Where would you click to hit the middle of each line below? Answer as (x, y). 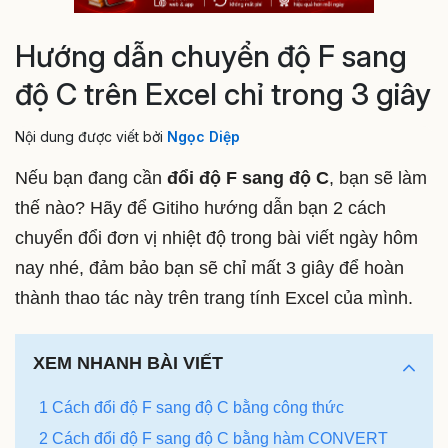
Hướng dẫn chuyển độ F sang (211, 56)
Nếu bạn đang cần (88, 177)
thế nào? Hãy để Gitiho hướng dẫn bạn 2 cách (200, 207)
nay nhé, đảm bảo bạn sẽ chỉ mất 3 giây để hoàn (209, 267)
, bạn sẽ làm (378, 177)
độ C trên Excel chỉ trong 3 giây (223, 94)
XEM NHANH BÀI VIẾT (128, 363)
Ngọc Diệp (203, 136)
